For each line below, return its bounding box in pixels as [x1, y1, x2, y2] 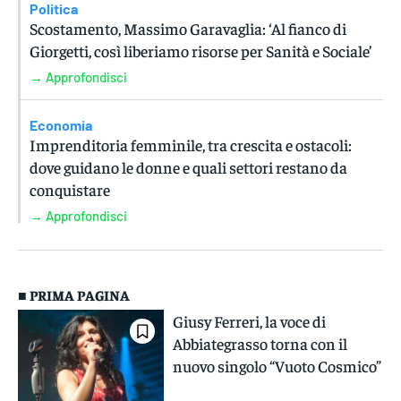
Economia [30, 116, 92, 134]
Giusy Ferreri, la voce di [173, 311, 327, 332]
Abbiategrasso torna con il [173, 333, 348, 354]
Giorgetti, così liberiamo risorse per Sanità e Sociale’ [30, 40, 371, 62]
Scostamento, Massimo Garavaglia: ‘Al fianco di [30, 18, 346, 39]
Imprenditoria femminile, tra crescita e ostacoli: [30, 134, 352, 156]
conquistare [30, 179, 110, 200]
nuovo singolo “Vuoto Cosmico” [173, 355, 382, 377]
